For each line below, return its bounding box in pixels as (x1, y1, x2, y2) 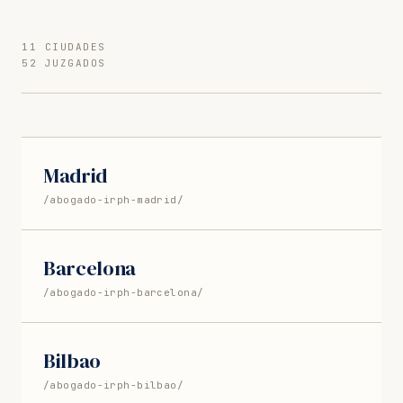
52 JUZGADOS (22, 56, 106, 69)
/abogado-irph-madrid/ (43, 193, 184, 206)
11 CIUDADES (22, 40, 106, 53)
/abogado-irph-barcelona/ (43, 285, 204, 299)
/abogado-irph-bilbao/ (43, 378, 184, 391)
